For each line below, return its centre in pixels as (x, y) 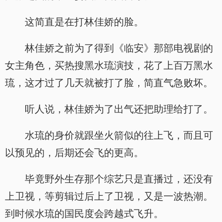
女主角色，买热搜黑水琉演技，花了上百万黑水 (109, 65)
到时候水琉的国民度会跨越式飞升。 (84, 214)
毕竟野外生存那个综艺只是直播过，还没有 (119, 179)
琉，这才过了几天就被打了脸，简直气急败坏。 (109, 83)
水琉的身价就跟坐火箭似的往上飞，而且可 (119, 135)
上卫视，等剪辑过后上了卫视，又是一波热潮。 (109, 196)
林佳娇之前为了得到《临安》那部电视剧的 (119, 48)
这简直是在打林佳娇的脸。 (84, 22)
